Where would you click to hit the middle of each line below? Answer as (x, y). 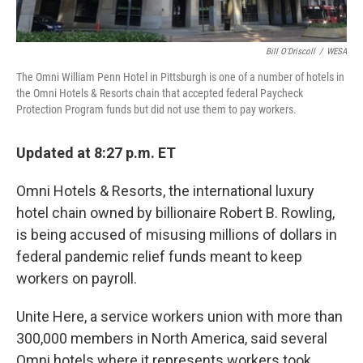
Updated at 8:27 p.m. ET (96, 153)
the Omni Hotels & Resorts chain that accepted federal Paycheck (160, 93)
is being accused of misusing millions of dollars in (177, 235)
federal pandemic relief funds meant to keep (159, 256)
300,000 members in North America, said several (172, 338)
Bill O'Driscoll (290, 51)
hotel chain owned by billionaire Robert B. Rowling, (175, 213)
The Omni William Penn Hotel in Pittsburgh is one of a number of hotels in (180, 77)
